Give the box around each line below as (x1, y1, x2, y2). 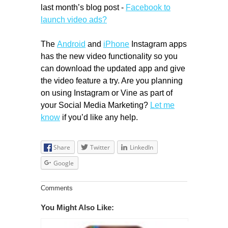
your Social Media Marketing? (41, 100, 150, 109)
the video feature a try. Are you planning (41, 75, 183, 85)
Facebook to (126, 2, 170, 12)
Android (57, 39, 85, 48)
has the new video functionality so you (41, 51, 178, 61)
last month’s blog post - (41, 2, 126, 12)
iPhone (103, 39, 129, 48)
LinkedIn (130, 142, 153, 152)
